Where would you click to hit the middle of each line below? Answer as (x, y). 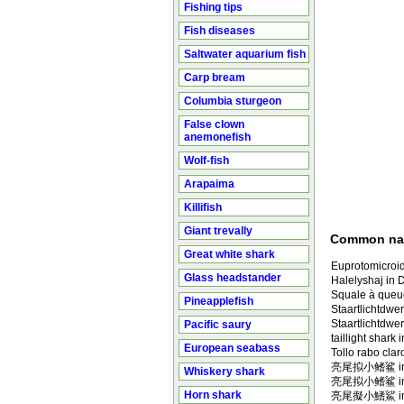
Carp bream (215, 78)
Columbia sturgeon (233, 101)
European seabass (232, 348)
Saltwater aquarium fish (245, 54)
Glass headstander (233, 278)
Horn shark (213, 395)
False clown (214, 124)
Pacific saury (218, 325)
